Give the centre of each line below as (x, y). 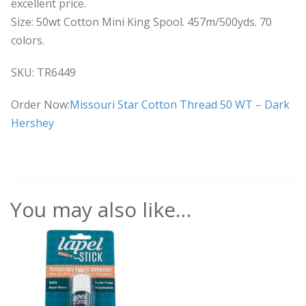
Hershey (32, 123)
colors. (28, 40)
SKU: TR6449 (43, 72)
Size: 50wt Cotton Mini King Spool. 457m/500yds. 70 (141, 22)
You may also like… (101, 209)
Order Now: (40, 104)
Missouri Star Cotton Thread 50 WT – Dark (180, 104)
